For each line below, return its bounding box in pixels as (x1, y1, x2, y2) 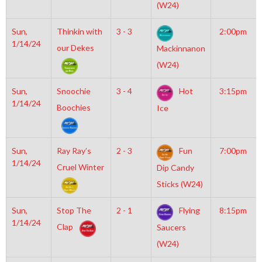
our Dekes (56, 43, 94, 53)
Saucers (156, 222, 186, 233)
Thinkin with (56, 26, 102, 36)
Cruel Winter (56, 162, 104, 172)
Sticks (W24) (156, 179, 203, 189)
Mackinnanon (156, 43, 205, 54)
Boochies (56, 102, 91, 112)
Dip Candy (156, 163, 194, 173)
